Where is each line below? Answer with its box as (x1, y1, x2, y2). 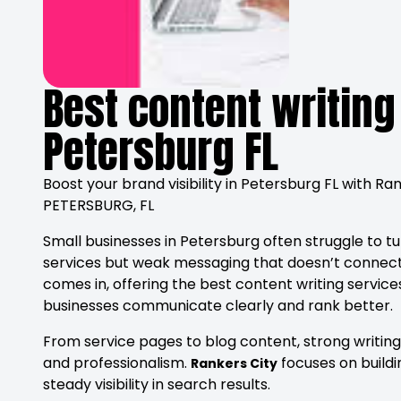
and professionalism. (43, 353, 191, 373)
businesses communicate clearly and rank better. (43, 295, 393, 316)
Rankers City (191, 354, 277, 372)
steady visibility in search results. (43, 374, 270, 395)
